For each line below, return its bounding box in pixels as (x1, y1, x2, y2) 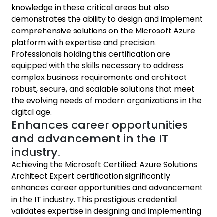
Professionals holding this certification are (11, 48, 170, 60)
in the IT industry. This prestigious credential (11, 194, 177, 205)
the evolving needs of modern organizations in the (11, 95, 201, 106)
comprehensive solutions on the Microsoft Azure (11, 25, 195, 36)
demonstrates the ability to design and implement (11, 14, 203, 25)
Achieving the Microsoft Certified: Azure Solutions (11, 159, 197, 170)
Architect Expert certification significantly (11, 170, 170, 182)
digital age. (11, 107, 52, 118)
